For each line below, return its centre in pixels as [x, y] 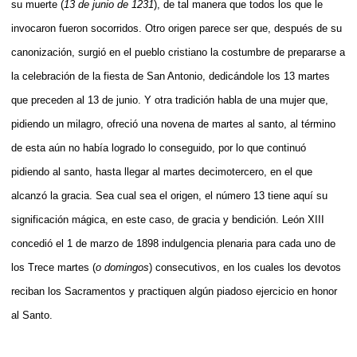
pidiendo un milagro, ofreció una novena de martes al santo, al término [173, 124]
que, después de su [295, 28]
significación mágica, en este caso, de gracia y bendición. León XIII [168, 219]
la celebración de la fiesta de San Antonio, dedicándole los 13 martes [171, 76]
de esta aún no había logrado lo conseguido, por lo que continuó [159, 147]
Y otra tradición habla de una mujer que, [236, 100]
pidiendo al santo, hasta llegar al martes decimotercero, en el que [162, 171]
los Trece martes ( [53, 267]
